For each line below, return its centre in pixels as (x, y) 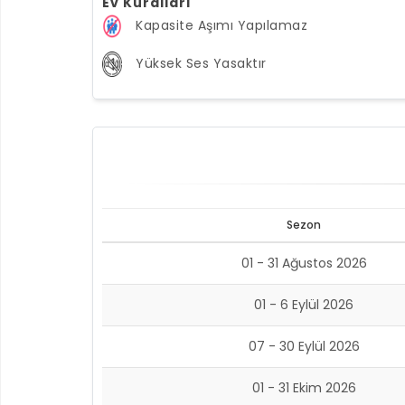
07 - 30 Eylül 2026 (304, 346)
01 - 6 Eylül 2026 (304, 305)
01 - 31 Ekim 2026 (304, 388)
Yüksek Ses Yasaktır (201, 63)
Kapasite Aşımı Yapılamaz (221, 25)
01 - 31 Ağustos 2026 (304, 263)
